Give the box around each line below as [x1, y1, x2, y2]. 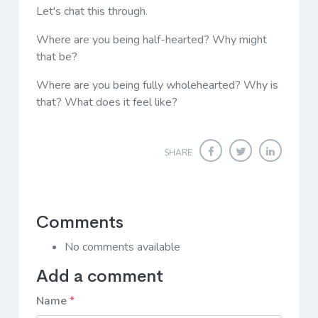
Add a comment [36, 265, 163, 287]
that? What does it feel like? [36, 94, 180, 110]
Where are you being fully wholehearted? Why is [36, 77, 278, 93]
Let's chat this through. [36, 3, 148, 19]
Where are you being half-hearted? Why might [36, 31, 267, 48]
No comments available [65, 238, 180, 255]
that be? [36, 48, 80, 65]
